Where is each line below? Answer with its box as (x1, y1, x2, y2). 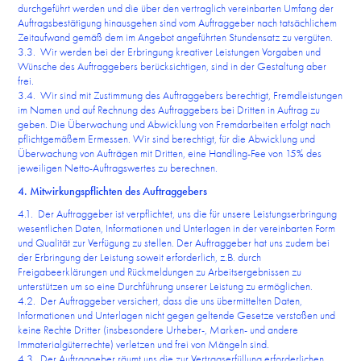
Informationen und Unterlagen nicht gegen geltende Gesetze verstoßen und (18, 308, 336, 322)
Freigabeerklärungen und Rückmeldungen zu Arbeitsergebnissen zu (18, 264, 302, 279)
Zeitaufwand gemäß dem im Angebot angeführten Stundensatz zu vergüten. (18, 30, 334, 44)
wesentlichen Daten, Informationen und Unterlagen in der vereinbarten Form (18, 221, 336, 235)
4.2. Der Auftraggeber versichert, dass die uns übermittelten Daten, (18, 293, 303, 308)
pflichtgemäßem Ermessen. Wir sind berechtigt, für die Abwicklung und (18, 131, 316, 146)
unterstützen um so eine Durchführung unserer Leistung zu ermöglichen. (18, 279, 313, 293)
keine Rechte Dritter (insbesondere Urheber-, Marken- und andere (18, 322, 299, 337)
